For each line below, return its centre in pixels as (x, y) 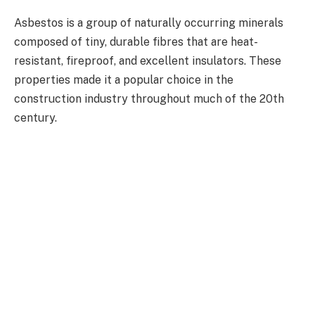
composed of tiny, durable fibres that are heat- (136, 41)
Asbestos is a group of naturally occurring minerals (149, 22)
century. (36, 117)
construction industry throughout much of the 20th (149, 98)
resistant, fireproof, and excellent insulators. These (148, 60)
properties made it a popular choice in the (124, 79)
